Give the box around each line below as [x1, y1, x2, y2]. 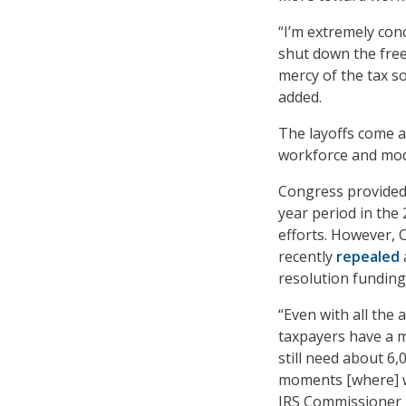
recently [278, 246, 336, 266]
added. [278, 86, 322, 107]
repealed [336, 246, 400, 266]
